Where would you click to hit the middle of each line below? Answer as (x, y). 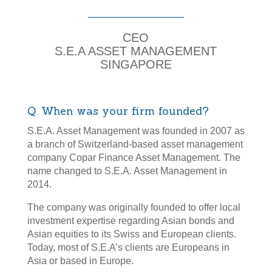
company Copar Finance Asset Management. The (134, 158)
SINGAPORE (136, 65)
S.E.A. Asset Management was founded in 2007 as (136, 131)
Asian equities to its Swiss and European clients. (131, 234)
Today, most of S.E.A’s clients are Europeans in (128, 248)
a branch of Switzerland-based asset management (135, 144)
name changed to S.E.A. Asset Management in (127, 171)
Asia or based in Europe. (80, 261)
